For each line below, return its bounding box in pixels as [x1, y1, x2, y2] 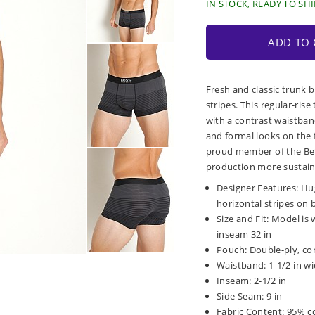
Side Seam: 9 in [217, 290, 283, 303]
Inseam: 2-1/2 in [217, 274, 287, 288]
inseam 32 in [217, 228, 272, 241]
